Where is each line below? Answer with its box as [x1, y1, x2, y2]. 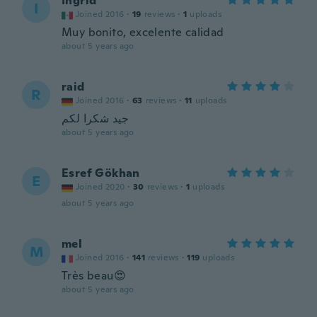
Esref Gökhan [62, 166, 140, 180]
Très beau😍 [62, 268, 126, 283]
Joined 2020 [76, 181, 125, 192]
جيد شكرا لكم [62, 111, 129, 126]
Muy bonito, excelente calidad [62, 25, 224, 40]
